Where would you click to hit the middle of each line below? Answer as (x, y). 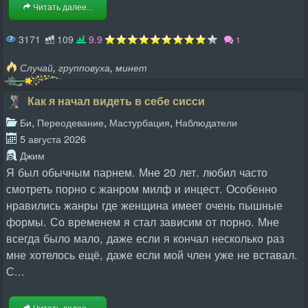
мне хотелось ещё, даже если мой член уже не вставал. (152, 254)
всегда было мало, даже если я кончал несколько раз (145, 238)
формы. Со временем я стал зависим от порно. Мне (143, 221)
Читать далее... (62, 8)
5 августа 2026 (53, 139)
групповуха (84, 67)
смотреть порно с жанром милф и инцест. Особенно (142, 188)
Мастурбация (140, 122)
